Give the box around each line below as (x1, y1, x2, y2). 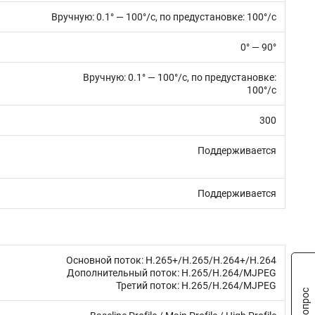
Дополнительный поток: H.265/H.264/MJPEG (67, 267, 276, 278)
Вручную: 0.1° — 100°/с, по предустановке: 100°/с (51, 11, 276, 22)
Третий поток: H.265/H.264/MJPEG (116, 280, 276, 291)
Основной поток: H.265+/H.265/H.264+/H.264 (66, 255, 276, 266)
